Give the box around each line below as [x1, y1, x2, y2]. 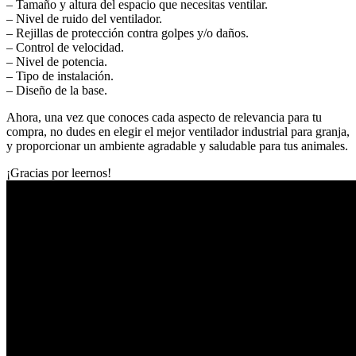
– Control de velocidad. [6, 40, 124, 54]
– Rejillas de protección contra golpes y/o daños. [6, 25, 249, 40]
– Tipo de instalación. [6, 68, 114, 83]
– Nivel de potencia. [6, 54, 107, 68]
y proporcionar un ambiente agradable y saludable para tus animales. [6, 138, 348, 153]
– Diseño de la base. [6, 83, 107, 97]
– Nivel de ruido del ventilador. [6, 11, 162, 25]
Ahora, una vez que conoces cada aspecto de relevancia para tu [6, 110, 322, 124]
